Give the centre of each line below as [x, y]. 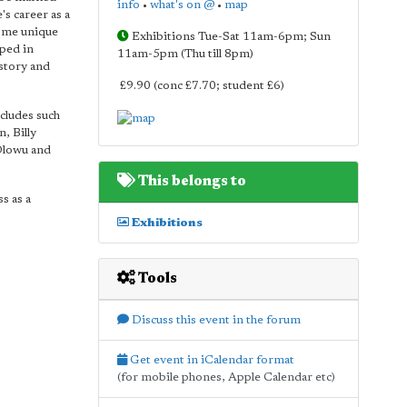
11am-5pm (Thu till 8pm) [185, 54]
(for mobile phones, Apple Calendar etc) [226, 377]
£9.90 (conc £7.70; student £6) [200, 86]
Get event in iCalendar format [210, 360]
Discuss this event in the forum [214, 320]
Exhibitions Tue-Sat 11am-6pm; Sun [229, 37]
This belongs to [190, 181]
